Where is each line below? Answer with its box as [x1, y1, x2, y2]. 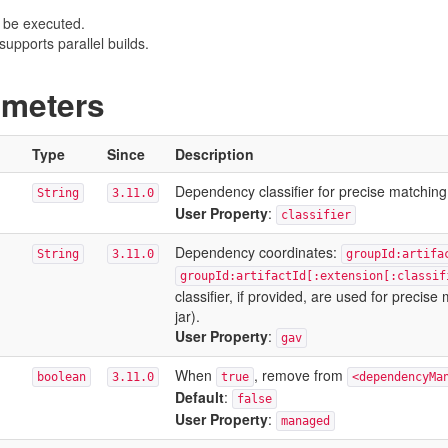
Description [174, 144, 254, 164]
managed [280, 414, 330, 428]
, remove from [253, 365, 347, 385]
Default [174, 387, 224, 407]
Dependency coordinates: [174, 242, 341, 262]
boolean [36, 370, 86, 384]
